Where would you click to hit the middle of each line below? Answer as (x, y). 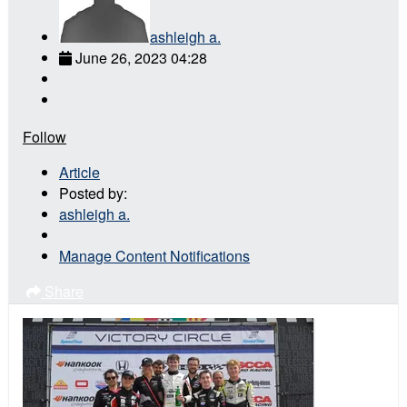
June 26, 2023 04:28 (141, 58)
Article (79, 173)
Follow (45, 137)
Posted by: (93, 194)
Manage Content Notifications (154, 256)
